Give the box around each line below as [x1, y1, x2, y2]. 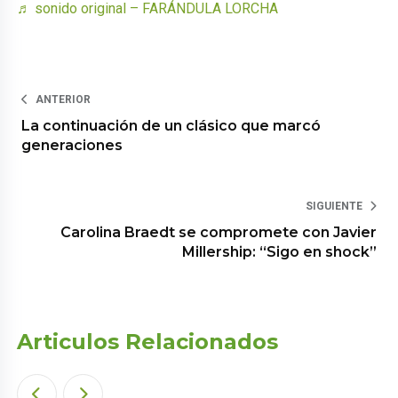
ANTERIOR [36, 93, 92, 107]
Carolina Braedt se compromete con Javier [60, 224, 377, 242]
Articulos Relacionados [17, 329, 279, 355]
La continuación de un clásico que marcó [21, 117, 322, 135]
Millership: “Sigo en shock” [181, 243, 377, 261]
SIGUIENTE [305, 200, 362, 213]
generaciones [21, 137, 123, 155]
